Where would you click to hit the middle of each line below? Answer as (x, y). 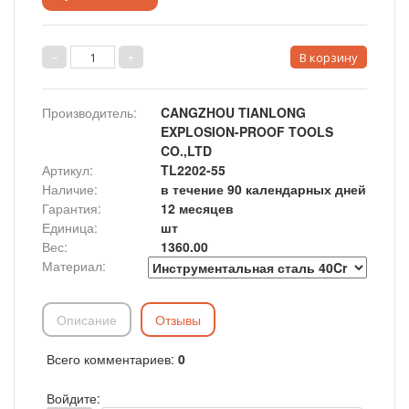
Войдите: (73, 398)
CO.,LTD (186, 151)
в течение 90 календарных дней (263, 189)
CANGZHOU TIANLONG (233, 112)
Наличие (68, 189)
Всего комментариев (109, 359)
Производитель (88, 112)
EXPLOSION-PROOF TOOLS (247, 131)
